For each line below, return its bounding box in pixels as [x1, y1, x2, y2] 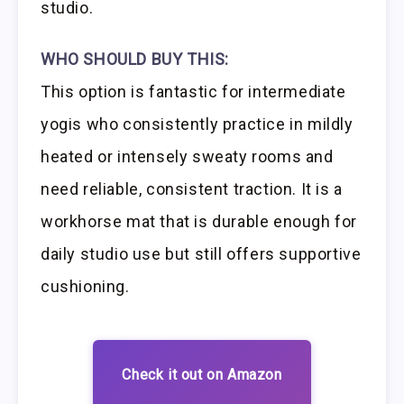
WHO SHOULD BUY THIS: [41, 49, 229, 69]
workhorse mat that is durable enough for [41, 211, 358, 231]
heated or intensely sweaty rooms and [41, 146, 334, 166]
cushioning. [41, 276, 130, 296]
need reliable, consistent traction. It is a [41, 179, 343, 198]
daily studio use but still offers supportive [41, 243, 362, 263]
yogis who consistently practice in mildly [41, 114, 353, 133]
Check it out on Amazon [122, 365, 282, 383]
